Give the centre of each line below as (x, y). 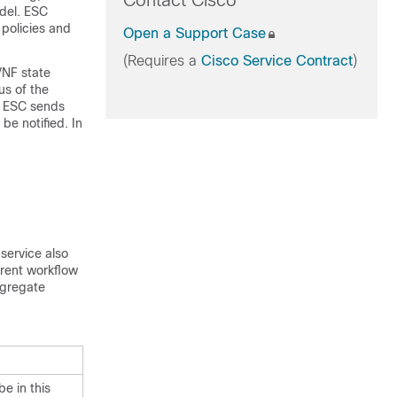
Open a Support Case (194, 33)
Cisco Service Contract (276, 61)
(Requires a (162, 61)
